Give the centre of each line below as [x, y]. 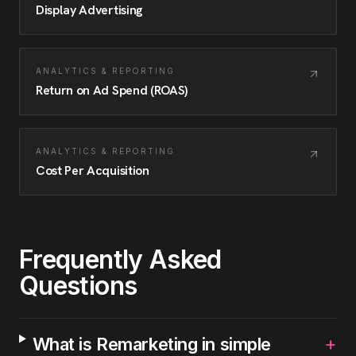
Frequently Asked [120, 259]
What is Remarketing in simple [151, 344]
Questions [78, 286]
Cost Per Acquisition [93, 170]
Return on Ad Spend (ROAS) [112, 90]
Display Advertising [89, 10]
